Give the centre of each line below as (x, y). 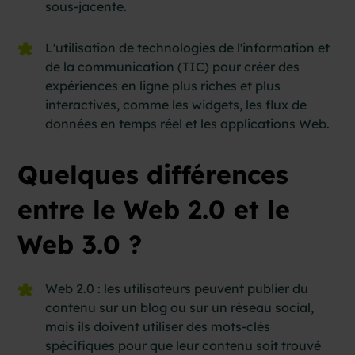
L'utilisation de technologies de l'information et (188, 47)
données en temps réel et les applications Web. (188, 123)
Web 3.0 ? (80, 244)
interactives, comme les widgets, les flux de (176, 104)
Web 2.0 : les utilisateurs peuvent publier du (177, 288)
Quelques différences (153, 174)
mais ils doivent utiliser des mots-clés (158, 326)
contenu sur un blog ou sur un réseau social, (180, 307)
